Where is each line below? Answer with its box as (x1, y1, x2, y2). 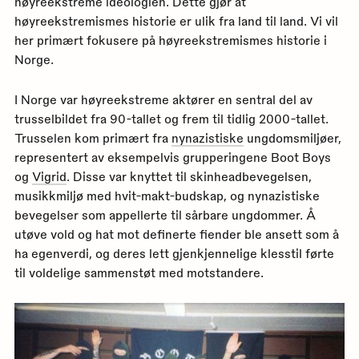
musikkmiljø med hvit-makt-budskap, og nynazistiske (14, 188, 320, 204)
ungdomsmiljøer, (243, 131, 341, 146)
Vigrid (31, 169, 67, 184)
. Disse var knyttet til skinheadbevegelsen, (66, 169, 312, 184)
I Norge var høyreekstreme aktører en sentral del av (14, 92, 313, 107)
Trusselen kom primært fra (14, 131, 171, 146)
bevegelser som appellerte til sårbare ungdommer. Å (14, 208, 316, 223)
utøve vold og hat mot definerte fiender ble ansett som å (14, 227, 339, 242)
